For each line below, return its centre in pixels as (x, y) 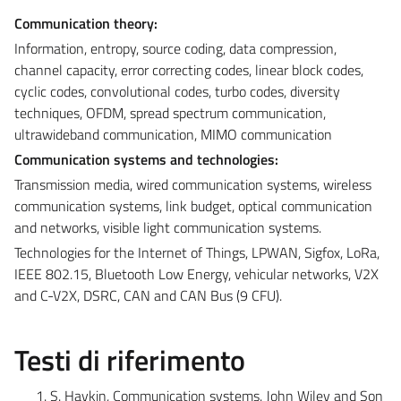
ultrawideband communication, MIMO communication (173, 134)
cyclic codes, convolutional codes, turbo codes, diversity (177, 91)
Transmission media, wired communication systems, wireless (193, 184)
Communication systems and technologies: (146, 159)
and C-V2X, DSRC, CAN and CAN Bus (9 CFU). (148, 295)
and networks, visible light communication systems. (168, 227)
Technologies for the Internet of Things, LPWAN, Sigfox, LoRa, (197, 252)
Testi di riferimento (130, 359)
